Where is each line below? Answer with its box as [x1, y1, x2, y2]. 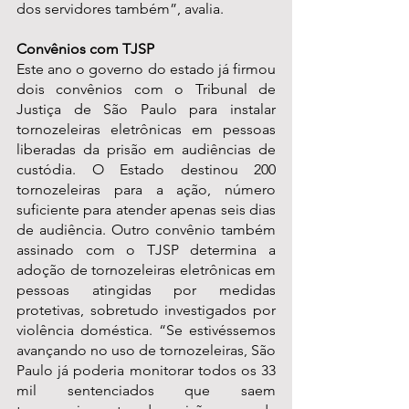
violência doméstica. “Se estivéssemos [16, 321, 276, 340]
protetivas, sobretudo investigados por [16, 301, 276, 320]
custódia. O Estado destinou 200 [16, 161, 276, 179]
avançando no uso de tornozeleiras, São [16, 341, 276, 360]
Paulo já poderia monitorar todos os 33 [16, 362, 276, 380]
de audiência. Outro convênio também [16, 221, 276, 239]
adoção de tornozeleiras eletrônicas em [16, 261, 276, 279]
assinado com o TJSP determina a [16, 241, 276, 259]
